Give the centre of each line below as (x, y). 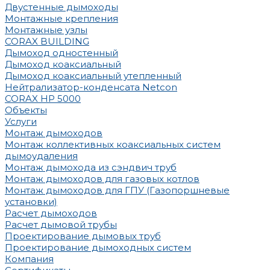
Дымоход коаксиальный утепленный (93, 76)
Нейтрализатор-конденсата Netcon (91, 87)
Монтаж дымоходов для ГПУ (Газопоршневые (117, 190)
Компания (29, 259)
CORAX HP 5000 (43, 99)
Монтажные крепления (61, 18)
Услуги (21, 121)
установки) (31, 202)
